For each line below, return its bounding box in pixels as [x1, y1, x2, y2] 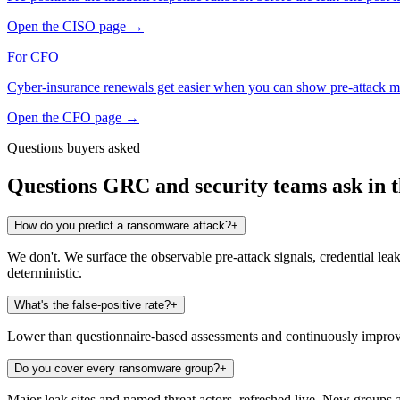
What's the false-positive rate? [14, 297, 171, 312]
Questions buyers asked [7, 139, 140, 155]
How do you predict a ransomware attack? [14, 218, 231, 232]
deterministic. [7, 264, 82, 280]
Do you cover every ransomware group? [14, 361, 220, 375]
